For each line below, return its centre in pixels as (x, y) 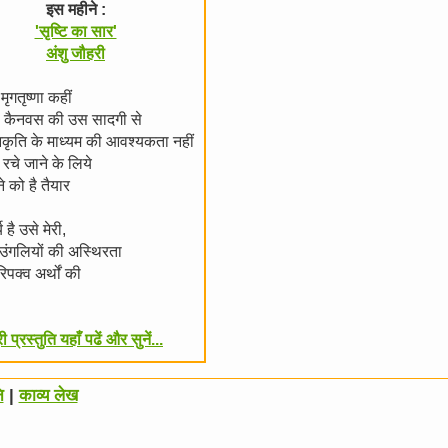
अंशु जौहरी (75, 53)
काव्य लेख (48, 395)
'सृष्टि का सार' (75, 31)
